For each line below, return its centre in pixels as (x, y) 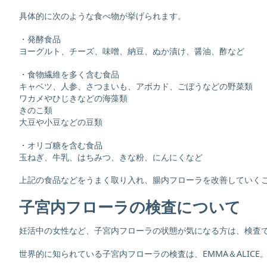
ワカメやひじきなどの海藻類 (73, 98)
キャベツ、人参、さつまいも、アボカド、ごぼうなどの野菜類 (136, 86)
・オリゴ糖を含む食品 (61, 145)
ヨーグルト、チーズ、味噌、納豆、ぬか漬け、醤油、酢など (132, 51)
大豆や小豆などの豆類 (61, 122)
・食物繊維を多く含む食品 (69, 74)
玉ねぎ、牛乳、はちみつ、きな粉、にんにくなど (111, 157)
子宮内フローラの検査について (130, 207)
